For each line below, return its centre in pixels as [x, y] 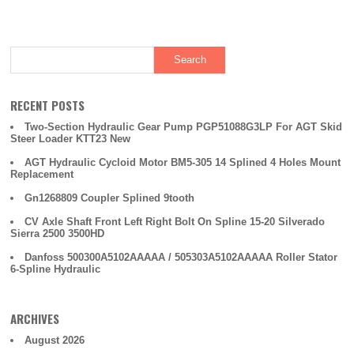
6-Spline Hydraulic [56, 269]
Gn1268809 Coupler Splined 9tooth [110, 198]
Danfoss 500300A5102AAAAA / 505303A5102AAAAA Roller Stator [181, 257]
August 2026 [55, 340]
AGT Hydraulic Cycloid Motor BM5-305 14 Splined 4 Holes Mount [183, 162]
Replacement [42, 174]
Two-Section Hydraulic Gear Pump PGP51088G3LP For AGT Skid [184, 127]
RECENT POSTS [48, 105]
